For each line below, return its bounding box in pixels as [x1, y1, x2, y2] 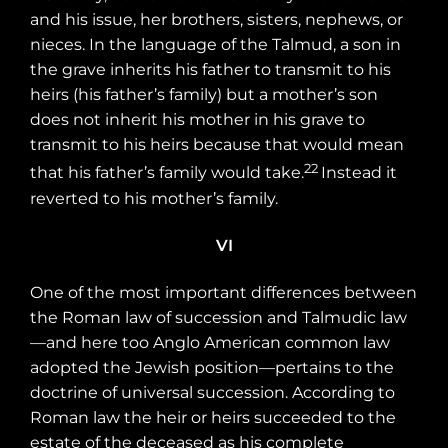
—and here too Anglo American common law [30, 333, 390, 353]
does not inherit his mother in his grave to [30, 110, 365, 130]
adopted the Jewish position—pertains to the [30, 358, 394, 378]
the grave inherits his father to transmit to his [30, 60, 391, 80]
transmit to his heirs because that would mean [30, 135, 404, 155]
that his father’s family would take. [30, 163, 304, 183]
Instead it [321, 163, 397, 183]
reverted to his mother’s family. [30, 188, 278, 208]
